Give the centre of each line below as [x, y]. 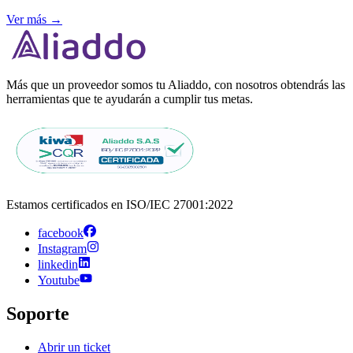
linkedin [58, 264]
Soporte [38, 313]
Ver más [28, 19]
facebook [61, 232]
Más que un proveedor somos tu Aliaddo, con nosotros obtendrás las [176, 84]
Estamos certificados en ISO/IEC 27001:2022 [120, 204]
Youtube [59, 280]
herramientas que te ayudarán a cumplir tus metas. [130, 98]
